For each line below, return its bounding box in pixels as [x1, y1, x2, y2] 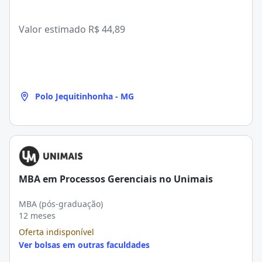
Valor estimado [19, 23, 88, 36]
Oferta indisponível [19, 226, 94, 237]
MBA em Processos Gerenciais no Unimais [19, 173, 213, 185]
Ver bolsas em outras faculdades [19, 239, 150, 250]
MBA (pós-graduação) [19, 198, 103, 209]
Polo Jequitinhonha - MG [35, 91, 134, 102]
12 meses [19, 210, 56, 221]
